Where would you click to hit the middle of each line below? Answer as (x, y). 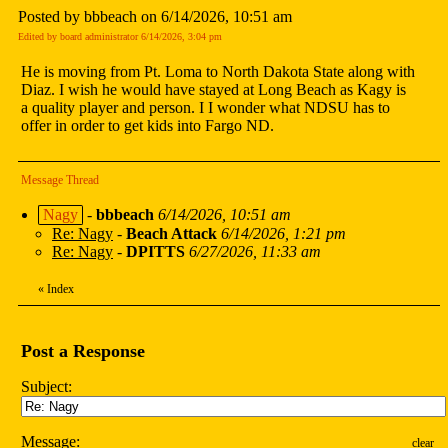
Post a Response (83, 351)
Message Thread (60, 180)
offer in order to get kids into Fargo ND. (147, 126)
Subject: (46, 387)
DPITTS (155, 252)
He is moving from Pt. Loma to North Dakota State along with (218, 72)
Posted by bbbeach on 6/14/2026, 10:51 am (155, 17)
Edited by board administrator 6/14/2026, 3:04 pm (120, 37)
